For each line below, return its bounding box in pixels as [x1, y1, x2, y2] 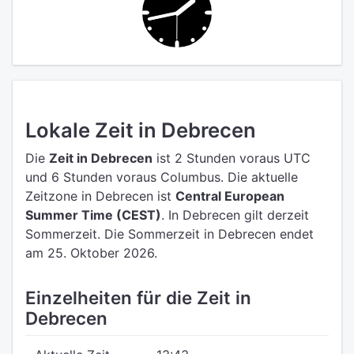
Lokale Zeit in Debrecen [25, 118, 256, 142]
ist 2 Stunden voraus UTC [153, 150, 311, 166]
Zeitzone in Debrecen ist [25, 188, 175, 204]
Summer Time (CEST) [25, 207, 161, 223]
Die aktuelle [228, 169, 298, 185]
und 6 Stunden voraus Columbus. [25, 169, 224, 185]
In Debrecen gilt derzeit [168, 207, 309, 223]
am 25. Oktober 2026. [25, 245, 157, 261]
